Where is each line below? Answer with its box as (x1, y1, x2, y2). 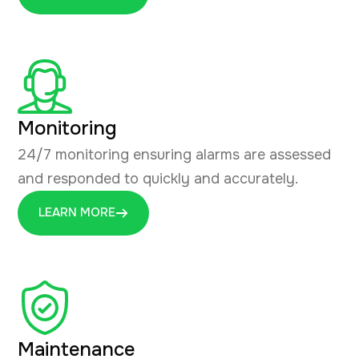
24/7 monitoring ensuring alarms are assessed (18, 145, 331, 163)
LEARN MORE (38, 204, 115, 221)
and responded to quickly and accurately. (18, 169, 298, 188)
